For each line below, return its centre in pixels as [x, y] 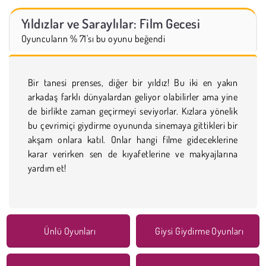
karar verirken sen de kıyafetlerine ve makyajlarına [133, 153]
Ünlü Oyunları [70, 231]
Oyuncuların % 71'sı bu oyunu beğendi [94, 38]
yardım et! [47, 168]
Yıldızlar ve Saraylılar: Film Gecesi [111, 23]
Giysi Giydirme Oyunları [199, 231]
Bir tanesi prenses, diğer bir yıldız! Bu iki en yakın [133, 82]
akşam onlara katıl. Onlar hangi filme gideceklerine [133, 139]
